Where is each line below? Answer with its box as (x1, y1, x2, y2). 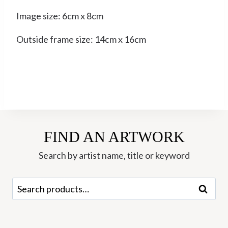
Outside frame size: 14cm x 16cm (16, 34, 146, 45)
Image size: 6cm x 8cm (16, 10, 103, 22)
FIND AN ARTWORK (43, 128, 185, 145)
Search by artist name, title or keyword (38, 149, 190, 161)
